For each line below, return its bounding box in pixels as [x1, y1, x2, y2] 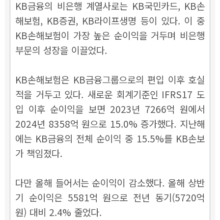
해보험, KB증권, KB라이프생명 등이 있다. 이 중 [15, 13, 205, 27]
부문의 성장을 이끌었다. [15, 43, 107, 56]
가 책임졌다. [15, 146, 62, 160]
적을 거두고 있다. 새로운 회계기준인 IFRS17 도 [15, 87, 205, 101]
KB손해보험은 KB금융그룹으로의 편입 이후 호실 [15, 72, 205, 86]
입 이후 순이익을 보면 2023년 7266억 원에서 [15, 102, 205, 115]
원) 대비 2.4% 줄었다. [15, 205, 102, 219]
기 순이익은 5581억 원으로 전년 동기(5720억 [15, 190, 205, 204]
